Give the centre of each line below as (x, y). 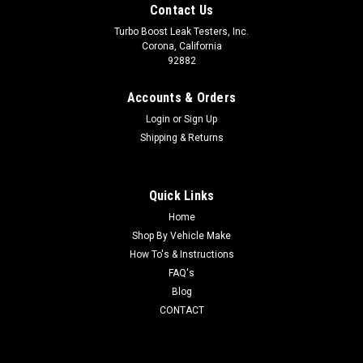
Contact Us (181, 10)
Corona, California (181, 46)
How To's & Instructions (181, 254)
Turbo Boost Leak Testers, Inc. (181, 31)
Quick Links (181, 195)
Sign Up (201, 119)
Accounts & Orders (181, 97)
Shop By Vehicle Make (181, 235)
